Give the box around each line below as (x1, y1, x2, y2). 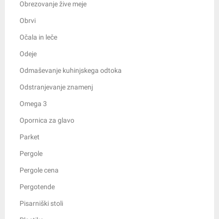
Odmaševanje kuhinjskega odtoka (20, 66, 122, 75)
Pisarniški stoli (20, 199, 63, 208)
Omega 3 (20, 100, 47, 108)
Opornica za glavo (20, 116, 74, 125)
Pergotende (20, 183, 55, 191)
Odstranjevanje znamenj (20, 83, 93, 91)
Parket (20, 133, 40, 141)
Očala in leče (20, 33, 57, 42)
